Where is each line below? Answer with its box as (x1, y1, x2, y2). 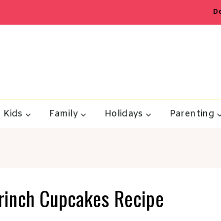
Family (49, 108, 78, 120)
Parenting (169, 108, 215, 120)
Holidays (104, 108, 143, 120)
